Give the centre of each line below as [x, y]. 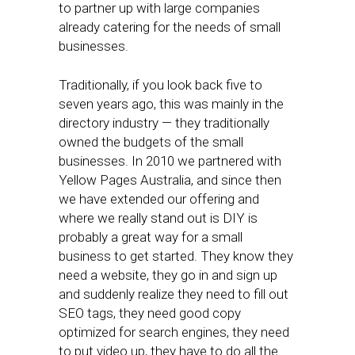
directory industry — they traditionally [164, 123]
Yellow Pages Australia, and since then [170, 180]
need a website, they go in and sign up [168, 275]
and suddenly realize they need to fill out [174, 294]
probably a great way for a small [151, 237]
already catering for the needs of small [170, 27]
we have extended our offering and [159, 199]
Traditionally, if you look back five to [160, 85]
